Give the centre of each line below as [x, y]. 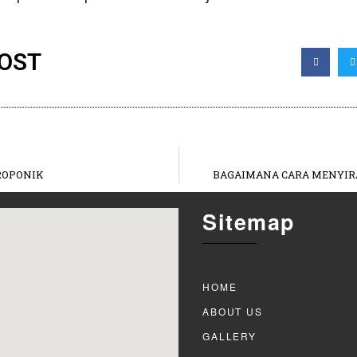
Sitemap [249, 222]
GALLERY [229, 336]
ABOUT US [233, 312]
